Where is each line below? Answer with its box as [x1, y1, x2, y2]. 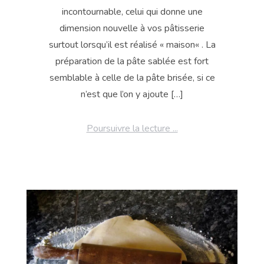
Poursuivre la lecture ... [86, 121, 178, 135]
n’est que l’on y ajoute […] [81, 87, 183, 101]
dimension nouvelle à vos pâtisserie [60, 21, 204, 35]
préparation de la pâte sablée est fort [55, 54, 209, 68]
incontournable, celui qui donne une [61, 5, 203, 18]
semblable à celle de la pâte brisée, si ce [49, 71, 215, 84]
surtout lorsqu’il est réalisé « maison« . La [48, 38, 216, 51]
